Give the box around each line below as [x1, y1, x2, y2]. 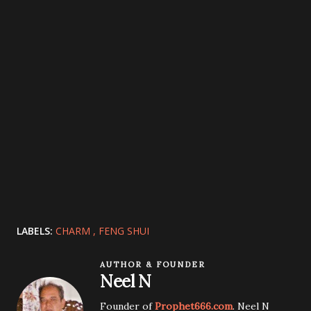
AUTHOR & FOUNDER [100, 260, 205, 269]
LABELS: [17, 224, 53, 237]
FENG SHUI [99, 224, 149, 237]
